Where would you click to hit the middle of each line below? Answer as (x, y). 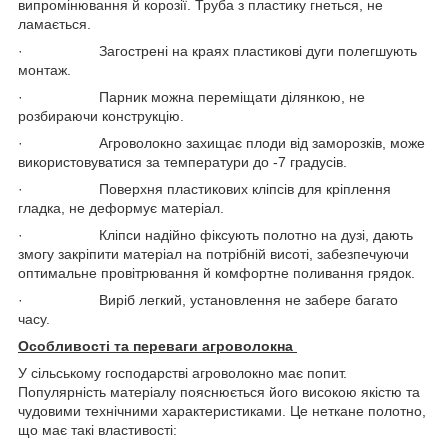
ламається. (54, 23)
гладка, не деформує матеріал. (121, 207)
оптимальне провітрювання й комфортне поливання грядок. (216, 272)
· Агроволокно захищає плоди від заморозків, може (221, 142)
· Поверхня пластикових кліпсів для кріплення (204, 188)
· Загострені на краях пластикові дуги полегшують (217, 50)
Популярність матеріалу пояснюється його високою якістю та (219, 391)
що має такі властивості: (97, 429)
